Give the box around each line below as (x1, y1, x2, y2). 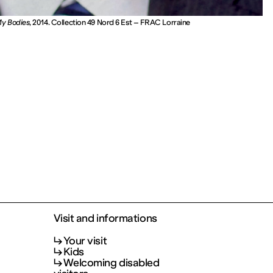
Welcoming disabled (63, 256, 160, 269)
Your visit (63, 234, 107, 247)
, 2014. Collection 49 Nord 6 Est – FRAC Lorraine (29, 18, 190, 27)
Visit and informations (53, 212, 157, 225)
